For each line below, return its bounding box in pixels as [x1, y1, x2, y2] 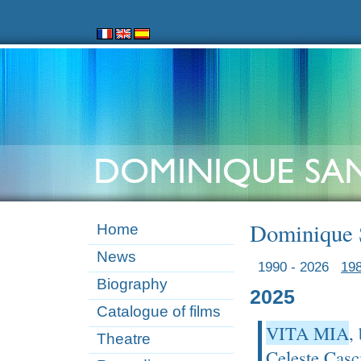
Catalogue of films [97, 302, 221, 320]
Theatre [97, 330, 151, 347]
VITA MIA [265, 321, 349, 346]
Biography [97, 275, 168, 293]
